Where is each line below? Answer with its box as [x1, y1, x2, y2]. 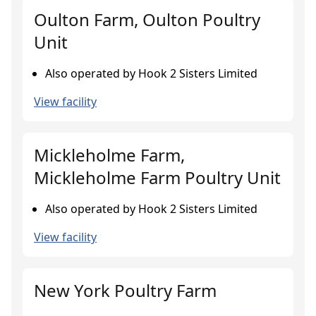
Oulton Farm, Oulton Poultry [34, 8, 260, 31]
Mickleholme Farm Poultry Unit [34, 166, 281, 189]
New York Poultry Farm [34, 279, 217, 302]
